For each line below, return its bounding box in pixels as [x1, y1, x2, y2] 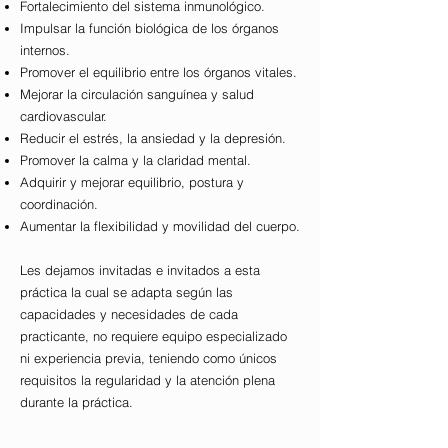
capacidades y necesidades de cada [20, 306, 238, 323]
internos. [20, 42, 70, 59]
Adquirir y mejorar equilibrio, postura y [20, 174, 244, 191]
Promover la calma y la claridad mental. [20, 152, 251, 169]
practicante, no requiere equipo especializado [20, 328, 287, 345]
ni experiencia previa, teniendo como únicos [20, 350, 277, 367]
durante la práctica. [20, 394, 133, 411]
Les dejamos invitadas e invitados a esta [20, 262, 260, 279]
